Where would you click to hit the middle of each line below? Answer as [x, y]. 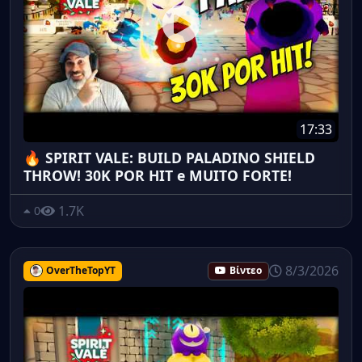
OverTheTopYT [80, 270]
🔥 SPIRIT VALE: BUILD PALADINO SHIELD [169, 157]
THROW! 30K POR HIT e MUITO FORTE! [158, 175]
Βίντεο [246, 270]
